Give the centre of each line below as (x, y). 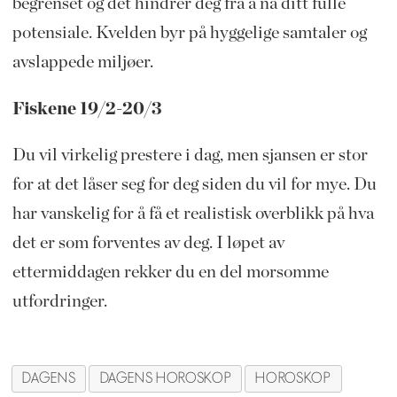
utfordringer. (59, 302)
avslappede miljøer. (82, 62)
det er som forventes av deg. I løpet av (148, 243)
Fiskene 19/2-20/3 (86, 109)
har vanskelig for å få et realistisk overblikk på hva (193, 214)
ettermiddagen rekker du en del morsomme (170, 272)
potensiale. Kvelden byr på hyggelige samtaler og (189, 32)
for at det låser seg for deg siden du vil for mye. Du (194, 185)
